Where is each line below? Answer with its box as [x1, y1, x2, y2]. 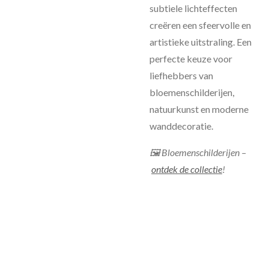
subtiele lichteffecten [150, 2, 237, 14]
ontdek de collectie [151, 163, 222, 175]
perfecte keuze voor [150, 53, 232, 64]
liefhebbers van [150, 70, 213, 81]
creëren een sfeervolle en [150, 19, 251, 31]
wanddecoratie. [150, 120, 213, 131]
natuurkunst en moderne [150, 103, 249, 115]
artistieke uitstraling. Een [150, 36, 252, 47]
